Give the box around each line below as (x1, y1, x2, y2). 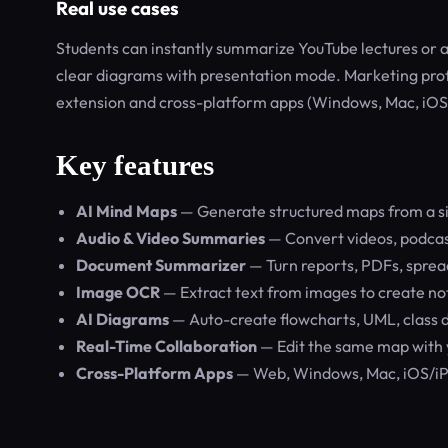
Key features (56, 149, 214, 181)
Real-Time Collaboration (76, 336, 257, 356)
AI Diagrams (76, 309, 169, 329)
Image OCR (76, 282, 160, 302)
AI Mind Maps (76, 201, 177, 221)
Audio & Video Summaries (76, 228, 265, 248)
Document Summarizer (76, 255, 246, 275)
